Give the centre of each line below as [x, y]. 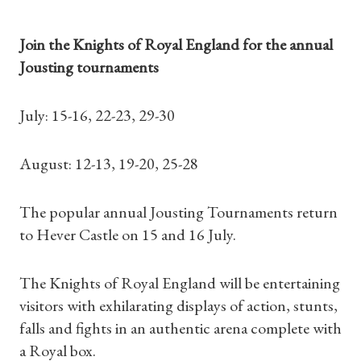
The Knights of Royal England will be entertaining [180, 283]
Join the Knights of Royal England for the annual [176, 44]
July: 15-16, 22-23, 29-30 [97, 115]
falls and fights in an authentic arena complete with [180, 328]
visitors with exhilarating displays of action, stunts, [178, 305]
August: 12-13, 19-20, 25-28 [109, 164]
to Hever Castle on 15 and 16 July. [128, 234]
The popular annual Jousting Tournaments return [178, 212]
